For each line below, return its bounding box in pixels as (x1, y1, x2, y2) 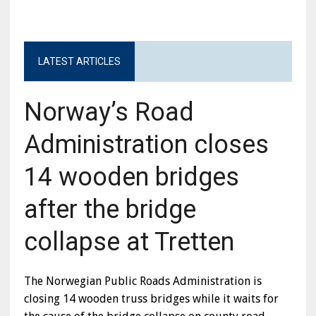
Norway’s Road (23, 97, 194, 128)
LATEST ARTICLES (37, 56, 121, 68)
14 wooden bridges (23, 162, 239, 193)
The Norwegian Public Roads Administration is (23, 274, 262, 288)
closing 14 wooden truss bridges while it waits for (23, 292, 279, 306)
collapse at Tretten (23, 227, 234, 257)
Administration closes (23, 130, 269, 160)
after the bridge (23, 195, 196, 225)
